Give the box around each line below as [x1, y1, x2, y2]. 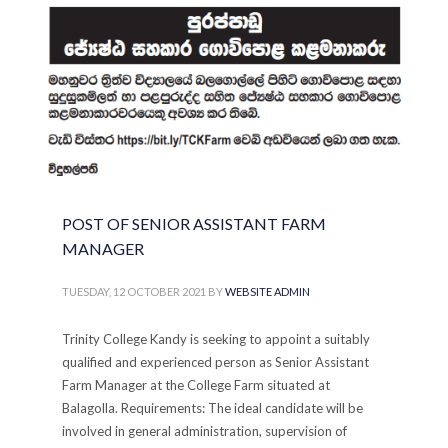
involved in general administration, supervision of [62, 423, 348, 440]
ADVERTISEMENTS [149, 35, 237, 48]
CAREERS [240, 35, 285, 48]
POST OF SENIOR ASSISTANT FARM [62, 214, 327, 234]
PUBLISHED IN [79, 35, 148, 48]
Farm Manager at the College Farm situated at [62, 377, 331, 394]
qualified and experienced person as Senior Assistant [62, 354, 370, 371]
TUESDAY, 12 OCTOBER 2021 [62, 285, 207, 299]
